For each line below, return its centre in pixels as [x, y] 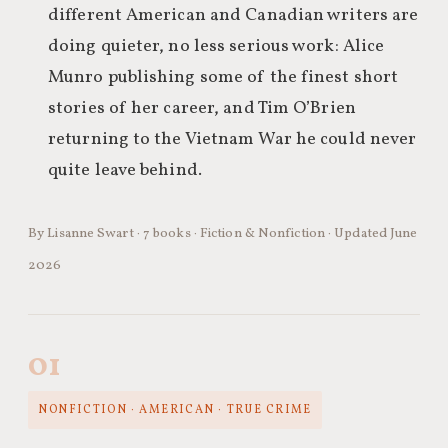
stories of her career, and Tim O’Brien [202, 108]
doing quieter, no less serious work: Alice [216, 46]
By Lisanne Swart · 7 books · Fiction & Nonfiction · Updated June [223, 233]
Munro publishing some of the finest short [223, 77]
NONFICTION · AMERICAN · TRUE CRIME [175, 410]
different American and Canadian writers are [233, 15]
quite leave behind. [125, 170]
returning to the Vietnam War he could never [232, 139]
